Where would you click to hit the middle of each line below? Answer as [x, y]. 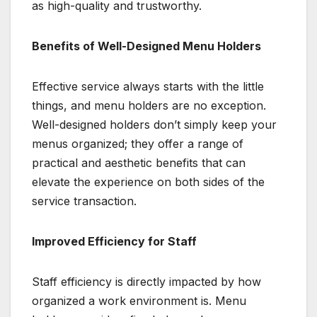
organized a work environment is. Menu [139, 300]
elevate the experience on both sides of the [148, 181]
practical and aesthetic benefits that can [139, 162]
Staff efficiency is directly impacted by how [146, 281]
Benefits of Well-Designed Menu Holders [146, 46]
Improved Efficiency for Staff [114, 241]
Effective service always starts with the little [148, 86]
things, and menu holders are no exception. [149, 105]
